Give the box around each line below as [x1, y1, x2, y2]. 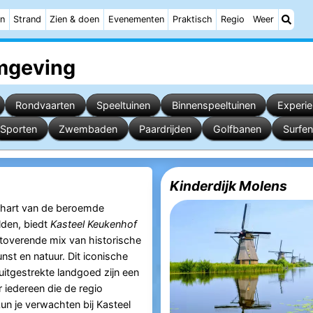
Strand [13, 14, 42, 24]
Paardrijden [139, 122, 191, 135]
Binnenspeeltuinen [171, 99, 256, 111]
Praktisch [172, 14, 212, 24]
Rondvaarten [15, 99, 75, 111]
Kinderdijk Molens [170, 177, 288, 195]
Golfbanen [212, 122, 261, 135]
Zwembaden [59, 122, 118, 135]
